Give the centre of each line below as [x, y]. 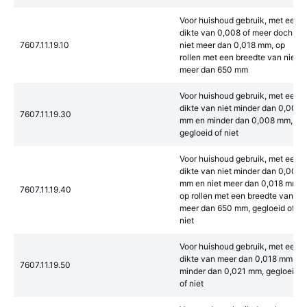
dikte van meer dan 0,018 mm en [242, 259]
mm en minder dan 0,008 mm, [236, 120]
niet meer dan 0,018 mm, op [232, 45]
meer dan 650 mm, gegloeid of [237, 208]
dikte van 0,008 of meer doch [236, 33]
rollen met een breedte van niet [239, 57]
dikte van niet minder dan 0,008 [241, 171]
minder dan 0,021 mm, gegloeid [239, 271]
